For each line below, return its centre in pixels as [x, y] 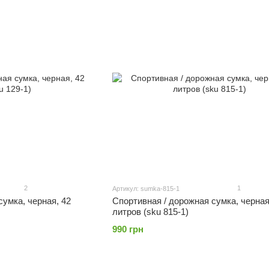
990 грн [128, 229]
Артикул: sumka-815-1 [146, 189]
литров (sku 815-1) [150, 212]
